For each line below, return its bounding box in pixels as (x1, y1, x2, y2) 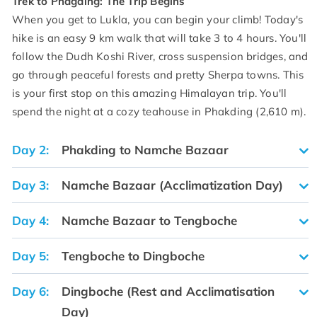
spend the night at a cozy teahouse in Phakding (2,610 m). (12, 105, 306, 119)
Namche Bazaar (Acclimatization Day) (62, 178, 283, 193)
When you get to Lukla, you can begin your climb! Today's (12, 13, 304, 27)
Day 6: (12, 284, 49, 299)
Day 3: (12, 178, 49, 193)
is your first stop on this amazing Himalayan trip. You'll (12, 86, 287, 100)
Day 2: (12, 142, 49, 158)
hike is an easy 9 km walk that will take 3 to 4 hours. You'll (12, 31, 307, 45)
